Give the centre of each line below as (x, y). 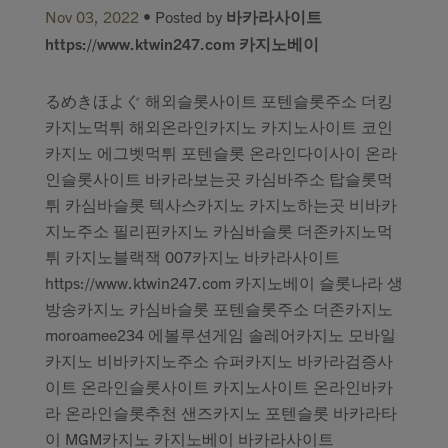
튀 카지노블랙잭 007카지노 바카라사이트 (192, 256)
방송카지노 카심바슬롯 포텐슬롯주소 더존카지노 (219, 308)
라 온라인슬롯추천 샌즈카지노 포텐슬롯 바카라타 (221, 412)
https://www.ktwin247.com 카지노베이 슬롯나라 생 (224, 282)
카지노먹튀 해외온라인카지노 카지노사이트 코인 (219, 126)
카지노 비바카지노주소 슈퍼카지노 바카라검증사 (219, 360)
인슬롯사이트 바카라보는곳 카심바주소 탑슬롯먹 (219, 178)
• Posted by (182, 16)
